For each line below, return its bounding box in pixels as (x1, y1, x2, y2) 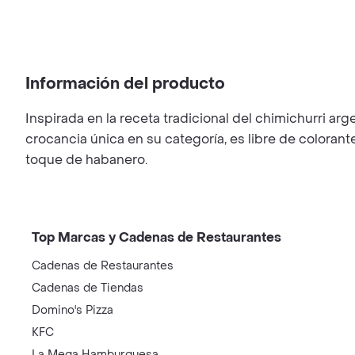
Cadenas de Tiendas (32, 281, 143, 296)
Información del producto (25, 74, 225, 94)
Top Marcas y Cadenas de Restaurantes (32, 229, 281, 246)
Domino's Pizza (32, 303, 113, 318)
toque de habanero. (25, 151, 147, 168)
